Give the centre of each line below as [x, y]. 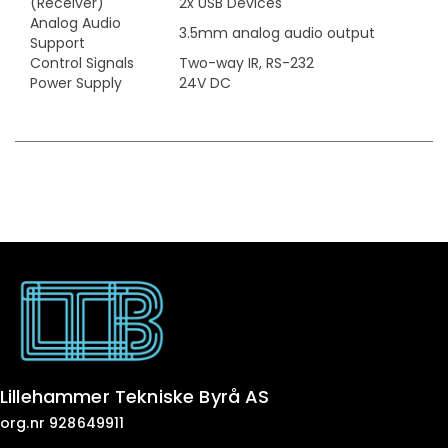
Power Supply [76, 83]
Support [57, 43]
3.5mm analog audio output [277, 33]
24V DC [205, 83]
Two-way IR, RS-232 [246, 63]
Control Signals [82, 63]
